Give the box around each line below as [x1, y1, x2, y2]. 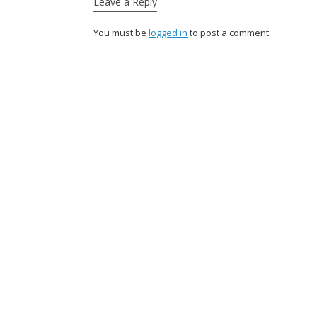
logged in [149, 26, 188, 39]
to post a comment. [188, 26, 271, 39]
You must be [93, 26, 149, 39]
